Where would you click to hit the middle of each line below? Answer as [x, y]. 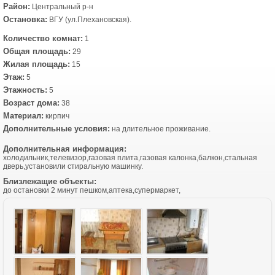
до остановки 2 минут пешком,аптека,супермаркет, [92, 190]
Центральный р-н [62, 7]
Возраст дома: [31, 103]
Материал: [23, 116]
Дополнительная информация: [65, 149]
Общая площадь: [37, 51]
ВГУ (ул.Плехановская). [89, 20]
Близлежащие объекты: [50, 181]
